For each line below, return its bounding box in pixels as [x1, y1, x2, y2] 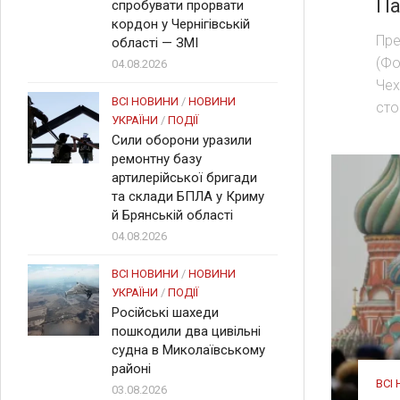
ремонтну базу [112, 151, 202, 167]
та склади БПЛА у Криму [112, 188, 264, 204]
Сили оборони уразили [112, 132, 252, 148]
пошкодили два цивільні [112, 323, 261, 339]
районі [112, 361, 151, 377]
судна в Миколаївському [112, 342, 265, 358]
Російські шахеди [112, 304, 219, 321]
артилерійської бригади [112, 170, 257, 186]
